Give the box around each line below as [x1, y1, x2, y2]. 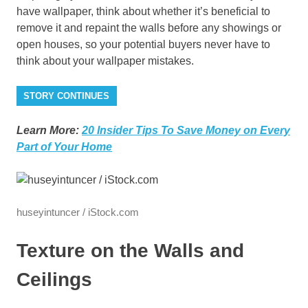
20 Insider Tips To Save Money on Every [82, 124, 290, 137]
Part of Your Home [16, 141, 112, 153]
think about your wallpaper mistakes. [16, 55, 194, 67]
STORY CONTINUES [23, 91, 110, 102]
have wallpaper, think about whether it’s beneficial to [16, 5, 270, 18]
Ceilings [16, 269, 92, 291]
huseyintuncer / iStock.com [16, 206, 139, 219]
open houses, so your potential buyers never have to [16, 38, 270, 51]
